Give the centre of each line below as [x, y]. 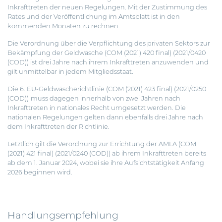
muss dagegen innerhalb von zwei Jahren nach [106, 99]
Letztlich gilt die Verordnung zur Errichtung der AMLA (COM [102, 144]
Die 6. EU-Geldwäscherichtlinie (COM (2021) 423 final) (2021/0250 [107, 89]
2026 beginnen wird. [40, 172]
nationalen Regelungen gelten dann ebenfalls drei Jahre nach [105, 117]
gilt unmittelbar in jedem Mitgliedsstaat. [70, 72]
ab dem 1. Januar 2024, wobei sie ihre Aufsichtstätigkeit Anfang [106, 163]
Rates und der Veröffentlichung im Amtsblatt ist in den [94, 17]
